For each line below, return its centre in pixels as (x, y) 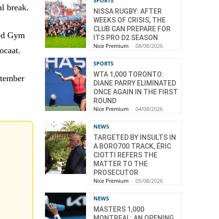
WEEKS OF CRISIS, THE (130, 20)
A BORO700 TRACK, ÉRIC (132, 146)
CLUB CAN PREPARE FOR (132, 29)
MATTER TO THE (120, 164)
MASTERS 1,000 (119, 209)
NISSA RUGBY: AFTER (128, 11)
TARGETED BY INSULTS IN (135, 137)
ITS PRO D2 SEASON (126, 38)
